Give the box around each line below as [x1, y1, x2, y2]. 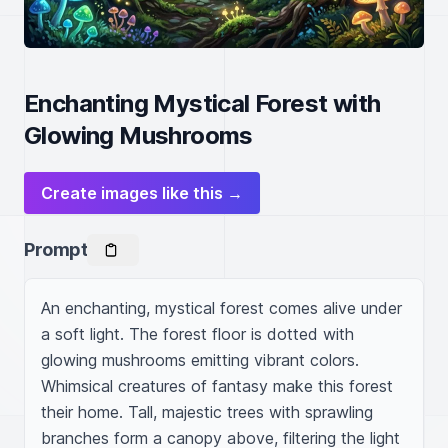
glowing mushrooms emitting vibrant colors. [41, 350, 359, 370]
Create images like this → [41, 183, 243, 203]
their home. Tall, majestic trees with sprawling [41, 402, 373, 422]
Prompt [24, 239, 88, 260]
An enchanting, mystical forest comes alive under [41, 298, 402, 318]
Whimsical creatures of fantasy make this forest [41, 376, 393, 396]
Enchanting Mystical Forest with [24, 89, 381, 118]
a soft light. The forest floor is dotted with [41, 324, 354, 344]
